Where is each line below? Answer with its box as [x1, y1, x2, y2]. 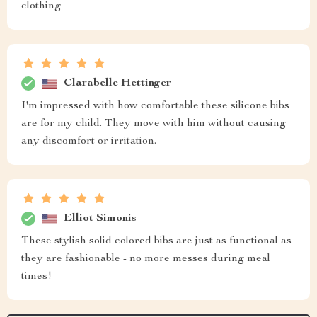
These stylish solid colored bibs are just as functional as [21, 236, 292, 248]
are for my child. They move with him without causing [21, 118, 286, 130]
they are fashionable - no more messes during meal [21, 253, 270, 265]
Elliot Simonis [64, 212, 137, 224]
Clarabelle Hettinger [64, 77, 171, 89]
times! [21, 271, 52, 283]
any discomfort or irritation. [21, 136, 156, 148]
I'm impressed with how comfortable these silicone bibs [21, 100, 289, 113]
